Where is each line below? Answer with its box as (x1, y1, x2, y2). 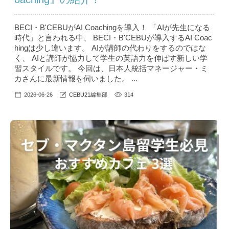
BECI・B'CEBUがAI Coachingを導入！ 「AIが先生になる (14, 22, 210, 32)
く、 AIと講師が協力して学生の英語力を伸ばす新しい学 (14, 53, 208, 62)
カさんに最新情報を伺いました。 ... (14, 74, 138, 83)
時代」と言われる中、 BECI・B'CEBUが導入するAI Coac (14, 33, 212, 42)
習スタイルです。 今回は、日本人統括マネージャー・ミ (14, 63, 208, 73)
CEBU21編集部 (69, 91, 107, 98)
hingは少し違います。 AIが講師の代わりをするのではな (14, 43, 206, 52)
